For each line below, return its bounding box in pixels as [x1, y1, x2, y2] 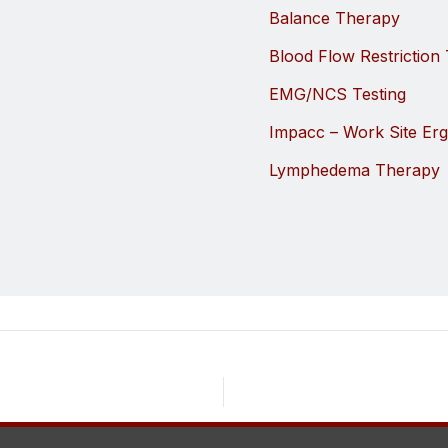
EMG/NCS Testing [269, 83, 406, 104]
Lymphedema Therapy [269, 159, 440, 180]
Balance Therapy [269, 7, 400, 28]
